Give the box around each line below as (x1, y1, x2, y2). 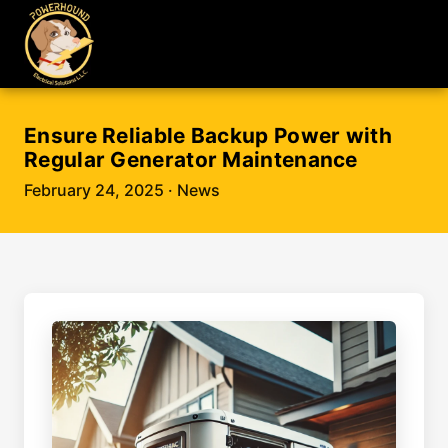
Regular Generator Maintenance (24, 147, 358, 172)
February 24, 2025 (24, 180, 164, 200)
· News (164, 180, 220, 200)
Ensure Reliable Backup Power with (24, 123, 392, 148)
